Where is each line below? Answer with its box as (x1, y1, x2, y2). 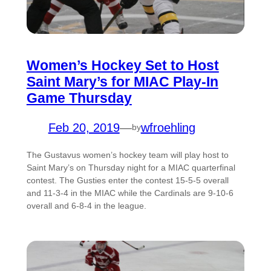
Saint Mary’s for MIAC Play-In (26, 73, 218, 90)
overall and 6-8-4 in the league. (26, 200, 146, 211)
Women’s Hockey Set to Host (26, 57, 219, 73)
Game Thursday (26, 90, 132, 106)
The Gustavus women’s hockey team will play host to (26, 149, 229, 160)
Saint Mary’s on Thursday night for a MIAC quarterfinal (26, 162, 235, 172)
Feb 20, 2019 (48, 120, 120, 134)
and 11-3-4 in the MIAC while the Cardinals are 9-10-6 (26, 188, 233, 198)
